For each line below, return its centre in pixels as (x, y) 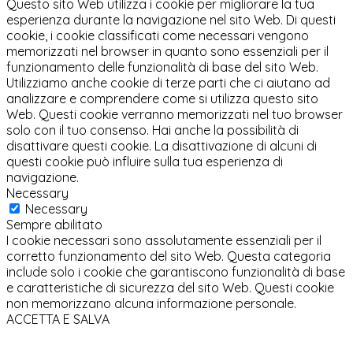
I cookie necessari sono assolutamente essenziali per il (164, 241)
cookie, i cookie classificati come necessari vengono (158, 36)
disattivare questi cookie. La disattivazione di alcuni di (162, 146)
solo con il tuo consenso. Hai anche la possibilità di (152, 130)
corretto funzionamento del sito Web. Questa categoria (169, 256)
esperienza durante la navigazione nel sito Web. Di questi (171, 20)
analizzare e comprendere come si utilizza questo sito (162, 99)
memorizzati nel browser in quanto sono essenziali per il (167, 52)
